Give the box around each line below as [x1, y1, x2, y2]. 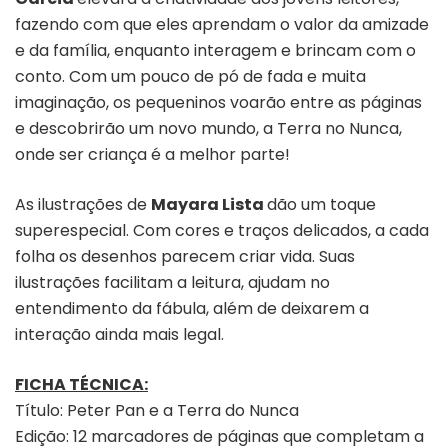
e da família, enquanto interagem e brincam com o [15, 38, 416, 62]
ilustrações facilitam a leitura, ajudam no [15, 270, 330, 294]
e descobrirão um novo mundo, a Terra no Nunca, [15, 116, 402, 140]
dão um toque [267, 192, 376, 216]
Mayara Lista [151, 192, 267, 216]
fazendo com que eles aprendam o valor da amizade [15, 12, 429, 36]
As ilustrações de [15, 192, 151, 216]
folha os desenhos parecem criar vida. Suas [15, 244, 355, 268]
